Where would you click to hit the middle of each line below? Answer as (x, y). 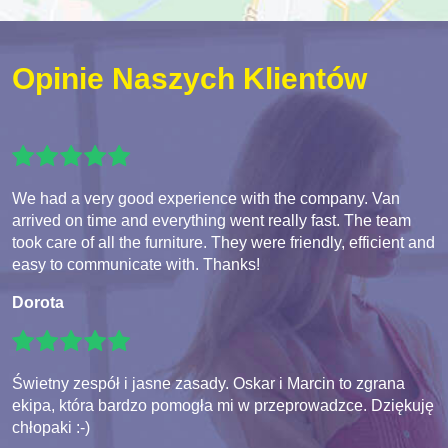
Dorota (38, 303)
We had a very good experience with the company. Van (206, 199)
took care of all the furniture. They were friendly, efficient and (223, 243)
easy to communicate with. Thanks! (136, 265)
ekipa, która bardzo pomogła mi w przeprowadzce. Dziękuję (223, 406)
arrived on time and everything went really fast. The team (211, 221)
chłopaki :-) (51, 428)
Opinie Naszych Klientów (189, 79)
